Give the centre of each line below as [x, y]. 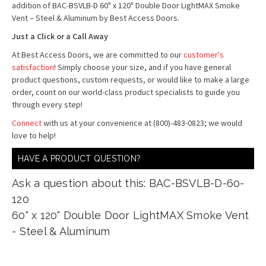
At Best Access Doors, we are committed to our [98, 55]
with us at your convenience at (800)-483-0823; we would [142, 123]
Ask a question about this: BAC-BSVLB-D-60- [128, 183]
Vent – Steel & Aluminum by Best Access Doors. [96, 18]
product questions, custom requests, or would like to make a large [131, 80]
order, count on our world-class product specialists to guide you [126, 92]
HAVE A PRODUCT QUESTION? [79, 159]
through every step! [48, 104]
